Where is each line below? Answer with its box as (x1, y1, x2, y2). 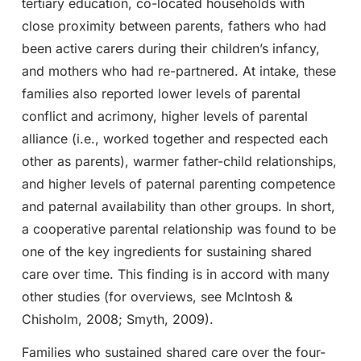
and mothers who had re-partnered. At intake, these (21, 62, 336, 79)
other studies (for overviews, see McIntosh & (21, 288, 293, 305)
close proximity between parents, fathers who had (21, 17, 326, 34)
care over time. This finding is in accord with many (21, 265, 330, 282)
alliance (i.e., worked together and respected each (21, 130, 328, 147)
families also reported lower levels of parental (21, 85, 301, 102)
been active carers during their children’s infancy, (21, 39, 320, 56)
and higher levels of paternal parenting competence (21, 175, 335, 192)
